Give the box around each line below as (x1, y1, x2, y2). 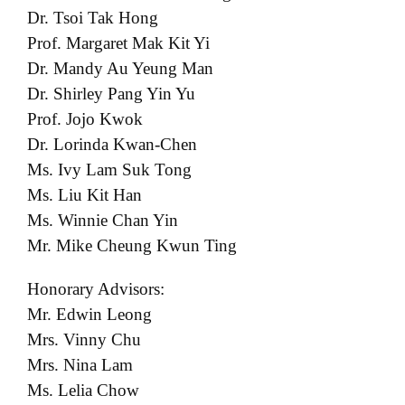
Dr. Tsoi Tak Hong (27, 7, 158, 27)
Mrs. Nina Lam (27, 354, 133, 374)
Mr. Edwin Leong (27, 304, 152, 324)
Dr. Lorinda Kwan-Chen (27, 134, 197, 154)
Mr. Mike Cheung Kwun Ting (27, 235, 237, 255)
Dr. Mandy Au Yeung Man (27, 58, 213, 78)
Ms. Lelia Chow (27, 380, 139, 400)
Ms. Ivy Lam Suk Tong (27, 159, 192, 179)
